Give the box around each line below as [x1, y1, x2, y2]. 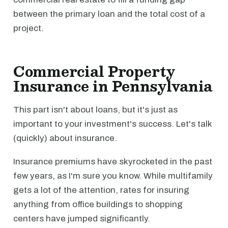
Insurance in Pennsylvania [13, 74, 213, 98]
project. [13, 23, 44, 33]
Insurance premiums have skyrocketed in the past [13, 157, 212, 166]
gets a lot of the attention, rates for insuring [13, 185, 189, 195]
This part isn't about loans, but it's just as [13, 105, 178, 115]
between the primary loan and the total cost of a [13, 9, 205, 19]
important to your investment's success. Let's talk [13, 119, 212, 129]
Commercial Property [13, 60, 176, 83]
